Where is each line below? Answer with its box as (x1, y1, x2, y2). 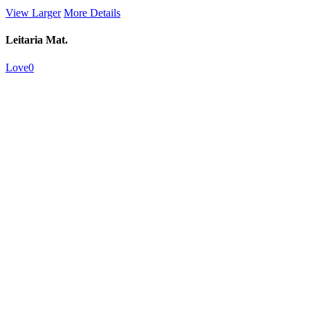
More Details (64, 7, 120, 19)
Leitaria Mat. (6, 34, 68, 46)
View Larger (6, 7, 61, 19)
